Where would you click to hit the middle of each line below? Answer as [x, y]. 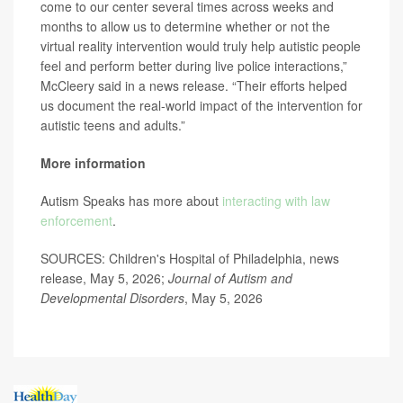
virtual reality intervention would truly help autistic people [201, 46]
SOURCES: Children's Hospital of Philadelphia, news [190, 258]
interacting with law [276, 201]
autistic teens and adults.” [113, 125]
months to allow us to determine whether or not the [185, 26]
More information [93, 163]
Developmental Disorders [112, 298]
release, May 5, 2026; [104, 278]
